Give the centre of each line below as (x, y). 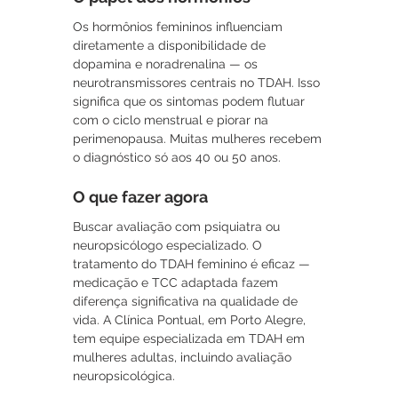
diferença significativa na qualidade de (187, 302)
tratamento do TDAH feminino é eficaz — (193, 264)
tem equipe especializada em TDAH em (191, 339)
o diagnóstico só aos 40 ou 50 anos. (177, 158)
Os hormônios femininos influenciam (179, 27)
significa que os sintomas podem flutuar (191, 102)
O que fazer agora (140, 197)
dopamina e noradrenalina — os (167, 64)
